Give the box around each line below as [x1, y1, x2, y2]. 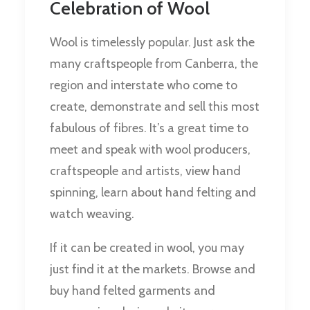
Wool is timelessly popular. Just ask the [50, 35, 255, 51]
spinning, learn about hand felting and [50, 185, 256, 201]
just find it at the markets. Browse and [50, 262, 255, 277]
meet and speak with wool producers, [50, 142, 250, 158]
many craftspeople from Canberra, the [50, 56, 258, 72]
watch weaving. [50, 206, 134, 222]
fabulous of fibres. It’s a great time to [50, 120, 248, 136]
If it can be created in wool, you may [50, 240, 244, 256]
